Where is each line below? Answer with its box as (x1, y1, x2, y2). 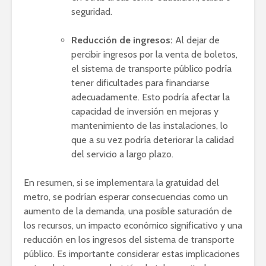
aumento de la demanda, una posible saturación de (24, 205, 232, 217)
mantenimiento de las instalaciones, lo (71, 120, 228, 132)
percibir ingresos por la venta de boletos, (71, 49, 237, 61)
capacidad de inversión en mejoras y (71, 106, 218, 118)
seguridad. (71, 6, 112, 18)
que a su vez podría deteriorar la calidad (71, 134, 234, 146)
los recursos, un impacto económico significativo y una (24, 220, 242, 232)
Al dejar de (173, 34, 220, 46)
